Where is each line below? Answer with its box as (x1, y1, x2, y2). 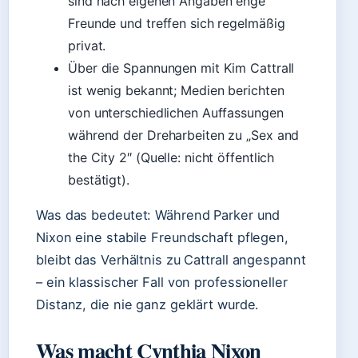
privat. (68, 38, 106, 54)
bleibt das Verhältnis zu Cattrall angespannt (36, 252, 306, 268)
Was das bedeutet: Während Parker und (36, 207, 280, 223)
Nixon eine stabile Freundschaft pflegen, (36, 229, 288, 245)
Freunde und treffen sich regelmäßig (68, 15, 285, 31)
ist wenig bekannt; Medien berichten (68, 82, 284, 98)
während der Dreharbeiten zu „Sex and (68, 127, 300, 143)
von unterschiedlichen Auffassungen (68, 105, 284, 121)
